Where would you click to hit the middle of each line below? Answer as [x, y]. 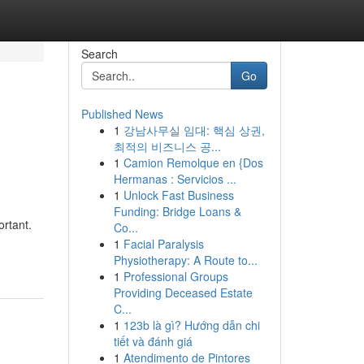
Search [99, 54]
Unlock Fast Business [178, 195]
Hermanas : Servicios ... [175, 179]
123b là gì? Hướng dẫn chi [191, 325]
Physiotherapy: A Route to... [185, 260]
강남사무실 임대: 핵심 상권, [194, 130]
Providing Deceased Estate [183, 292]
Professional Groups [175, 276]
